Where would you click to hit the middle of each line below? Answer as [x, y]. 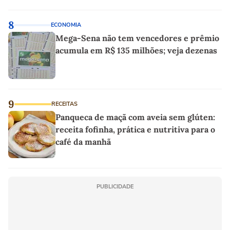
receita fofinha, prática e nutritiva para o [135, 130]
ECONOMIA [66, 25]
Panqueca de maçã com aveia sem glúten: [135, 117]
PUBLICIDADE [115, 187]
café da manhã [83, 142]
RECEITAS [64, 104]
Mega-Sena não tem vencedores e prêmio [137, 38]
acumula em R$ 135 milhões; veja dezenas [136, 51]
